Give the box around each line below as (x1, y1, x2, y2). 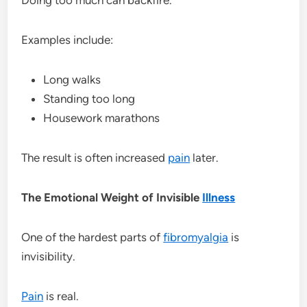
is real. (43, 288, 79, 303)
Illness (202, 190, 236, 204)
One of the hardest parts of (21, 230, 164, 244)
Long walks (43, 72, 101, 86)
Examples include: (21, 32, 114, 47)
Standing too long (43, 91, 136, 106)
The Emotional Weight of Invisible (21, 190, 203, 204)
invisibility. (21, 249, 76, 263)
